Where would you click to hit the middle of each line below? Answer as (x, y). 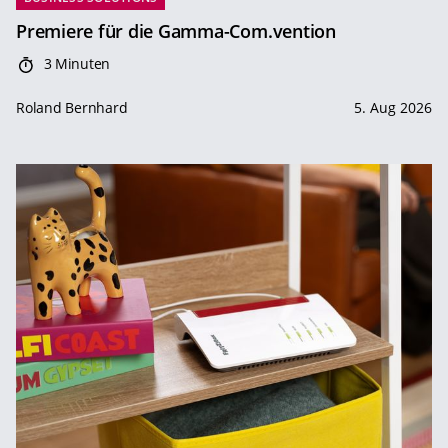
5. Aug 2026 (393, 108)
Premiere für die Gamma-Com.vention (176, 31)
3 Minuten (74, 64)
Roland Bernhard (72, 108)
